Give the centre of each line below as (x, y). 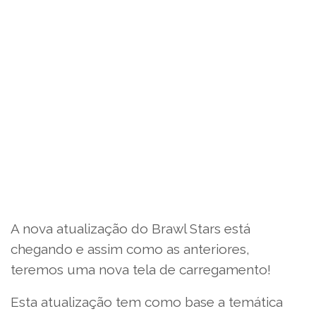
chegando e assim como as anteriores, (130, 249)
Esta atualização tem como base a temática (147, 302)
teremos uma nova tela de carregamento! (141, 269)
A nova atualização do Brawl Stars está (130, 229)
